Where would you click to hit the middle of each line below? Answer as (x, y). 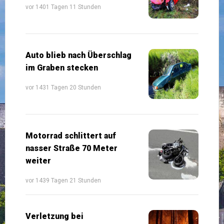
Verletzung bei (54, 216)
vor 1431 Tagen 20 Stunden (63, 87)
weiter (38, 160)
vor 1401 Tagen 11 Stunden (63, 7)
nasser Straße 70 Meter (71, 148)
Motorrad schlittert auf (71, 135)
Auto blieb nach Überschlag (78, 55)
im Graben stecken (62, 67)
